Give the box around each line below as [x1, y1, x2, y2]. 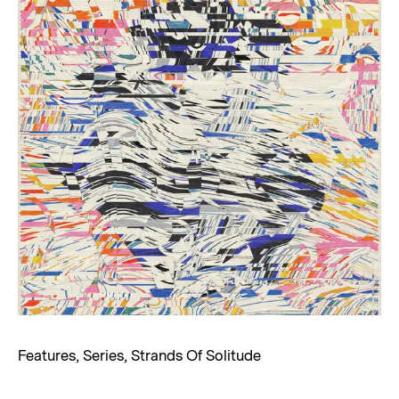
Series [83, 346, 124, 366]
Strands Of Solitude [131, 346, 261, 366]
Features [18, 346, 76, 366]
